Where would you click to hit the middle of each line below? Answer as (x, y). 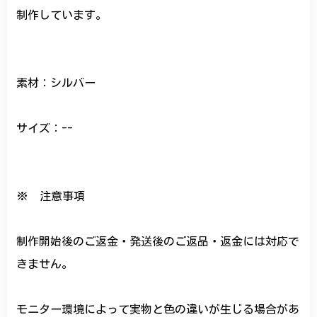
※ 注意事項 (51, 196)
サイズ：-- (45, 128)
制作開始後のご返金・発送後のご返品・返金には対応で (158, 242)
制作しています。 (62, 15)
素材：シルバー (56, 83)
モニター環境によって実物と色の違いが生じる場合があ (158, 310)
